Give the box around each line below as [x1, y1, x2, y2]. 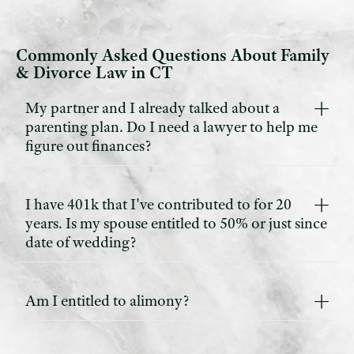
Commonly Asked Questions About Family [16, 44, 330, 67]
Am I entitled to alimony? [25, 291, 190, 311]
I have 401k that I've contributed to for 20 [25, 194, 292, 215]
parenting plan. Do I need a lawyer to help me [25, 117, 318, 137]
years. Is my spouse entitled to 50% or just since [25, 213, 327, 234]
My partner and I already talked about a [25, 98, 280, 119]
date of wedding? [25, 232, 137, 253]
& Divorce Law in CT [16, 62, 173, 85]
